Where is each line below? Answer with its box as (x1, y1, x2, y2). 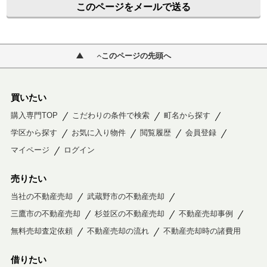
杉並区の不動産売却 (94, 209, 164, 218)
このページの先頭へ (101, 51, 171, 60)
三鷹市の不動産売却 (10, 209, 80, 218)
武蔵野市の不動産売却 (86, 191, 164, 201)
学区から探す (10, 128, 57, 137)
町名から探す (163, 110, 210, 120)
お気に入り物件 (71, 128, 126, 137)
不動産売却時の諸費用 (163, 226, 241, 235)
